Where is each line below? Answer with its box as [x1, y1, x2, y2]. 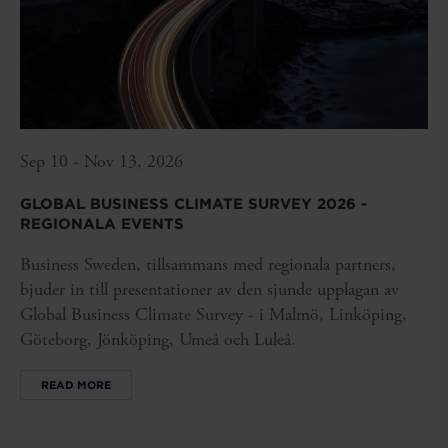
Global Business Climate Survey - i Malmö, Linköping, [20, 303, 407, 327]
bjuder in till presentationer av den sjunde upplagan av [20, 278, 399, 302]
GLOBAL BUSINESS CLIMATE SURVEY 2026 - [20, 195, 367, 214]
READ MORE [41, 377, 111, 392]
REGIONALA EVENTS [20, 215, 184, 234]
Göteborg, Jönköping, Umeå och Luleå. [20, 328, 296, 352]
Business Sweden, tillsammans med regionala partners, [20, 253, 396, 277]
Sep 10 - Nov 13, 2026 [20, 150, 183, 174]
